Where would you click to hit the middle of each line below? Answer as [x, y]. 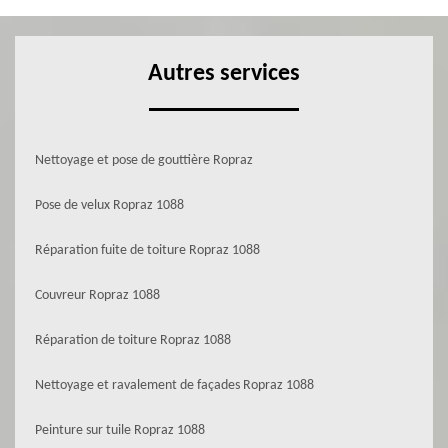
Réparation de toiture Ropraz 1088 [133, 340]
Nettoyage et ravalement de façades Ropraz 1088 [174, 385]
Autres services [224, 74]
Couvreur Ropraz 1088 [97, 295]
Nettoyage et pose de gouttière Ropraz [144, 160]
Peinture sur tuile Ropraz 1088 [120, 430]
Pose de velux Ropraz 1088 [109, 205]
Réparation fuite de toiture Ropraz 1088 [147, 250]
